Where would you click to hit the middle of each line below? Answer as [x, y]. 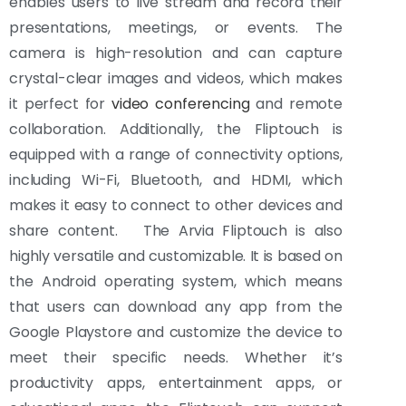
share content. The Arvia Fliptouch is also [176, 230]
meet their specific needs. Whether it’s [176, 357]
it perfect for [61, 103]
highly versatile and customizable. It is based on [176, 256]
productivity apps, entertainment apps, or [176, 382]
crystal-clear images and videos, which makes [176, 78]
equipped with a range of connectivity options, [176, 154]
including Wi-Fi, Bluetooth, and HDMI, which [176, 179]
